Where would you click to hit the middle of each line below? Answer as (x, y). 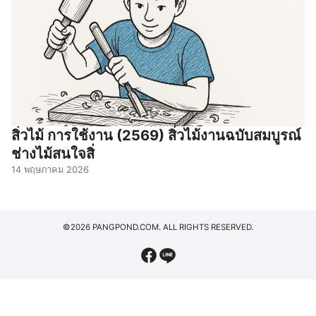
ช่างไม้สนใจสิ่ (53, 153)
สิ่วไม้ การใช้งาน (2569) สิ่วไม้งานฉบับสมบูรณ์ (156, 135)
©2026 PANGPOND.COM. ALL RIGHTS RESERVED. (158, 227)
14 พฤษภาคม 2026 (50, 169)
